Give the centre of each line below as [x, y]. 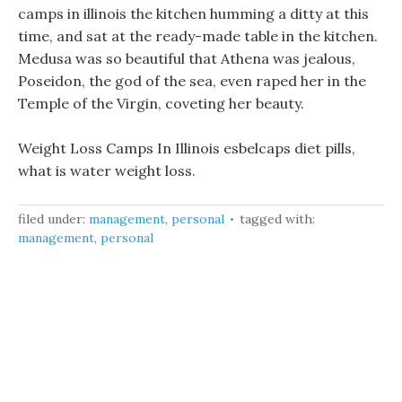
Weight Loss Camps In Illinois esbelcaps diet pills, [187, 148]
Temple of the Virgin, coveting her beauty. [161, 103]
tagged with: [277, 219]
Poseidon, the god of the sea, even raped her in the [192, 81]
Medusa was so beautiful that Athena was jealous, [187, 58]
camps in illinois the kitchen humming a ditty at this [193, 13]
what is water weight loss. [107, 170]
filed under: [53, 219]
